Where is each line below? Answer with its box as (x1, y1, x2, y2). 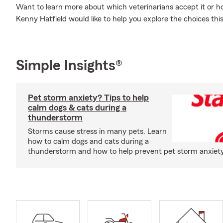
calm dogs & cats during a (28, 103, 126, 112)
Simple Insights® (16, 58, 122, 73)
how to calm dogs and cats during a (28, 137, 149, 145)
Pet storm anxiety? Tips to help (28, 93, 149, 102)
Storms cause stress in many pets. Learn (28, 127, 167, 135)
